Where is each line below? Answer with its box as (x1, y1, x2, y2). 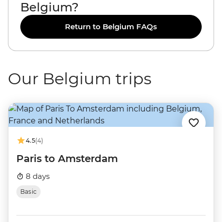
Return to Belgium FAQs (65, 22, 157, 31)
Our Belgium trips (8, 69, 152, 88)
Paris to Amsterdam (16, 153, 118, 165)
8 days (24, 171, 50, 181)
